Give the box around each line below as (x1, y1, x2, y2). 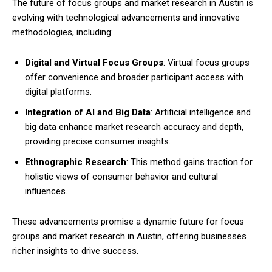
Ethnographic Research (25, 157, 126, 168)
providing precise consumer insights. (25, 136, 171, 147)
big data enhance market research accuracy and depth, (25, 121, 243, 132)
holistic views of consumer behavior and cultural (25, 171, 218, 182)
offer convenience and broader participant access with (25, 72, 243, 83)
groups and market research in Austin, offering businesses (12, 231, 246, 242)
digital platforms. (25, 86, 92, 97)
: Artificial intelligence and (151, 107, 251, 118)
